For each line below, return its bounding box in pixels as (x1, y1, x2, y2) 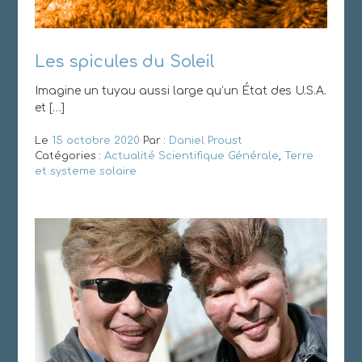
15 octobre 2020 (51, 135, 140, 147)
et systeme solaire (34, 166, 137, 178)
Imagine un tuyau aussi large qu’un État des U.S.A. (34, 85, 326, 98)
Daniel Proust (168, 135, 242, 147)
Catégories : (34, 150, 104, 162)
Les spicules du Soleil (34, 53, 215, 72)
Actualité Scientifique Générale (103, 150, 279, 162)
